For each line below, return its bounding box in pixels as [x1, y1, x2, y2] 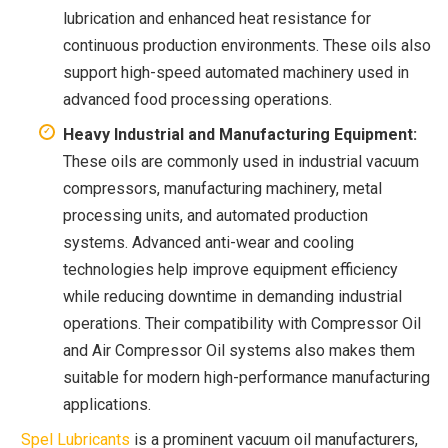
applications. [63, 394, 151, 414]
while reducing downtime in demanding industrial [63, 286, 402, 306]
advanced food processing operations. [63, 89, 332, 109]
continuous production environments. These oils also [63, 35, 431, 55]
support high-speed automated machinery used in [63, 62, 409, 82]
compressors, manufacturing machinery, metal [63, 178, 382, 198]
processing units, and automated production [63, 205, 368, 225]
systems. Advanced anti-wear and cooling [63, 232, 354, 252]
